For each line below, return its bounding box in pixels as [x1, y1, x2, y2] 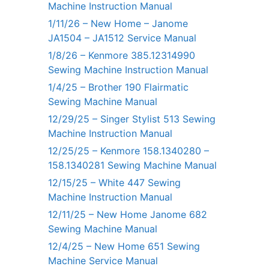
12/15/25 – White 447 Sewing [48, 176, 181, 189]
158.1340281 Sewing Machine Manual [48, 159, 217, 171]
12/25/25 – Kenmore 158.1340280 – [48, 144, 209, 157]
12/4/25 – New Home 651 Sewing [48, 240, 200, 252]
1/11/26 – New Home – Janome [48, 17, 188, 29]
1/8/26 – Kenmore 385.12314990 [48, 49, 195, 61]
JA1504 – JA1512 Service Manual [48, 31, 196, 44]
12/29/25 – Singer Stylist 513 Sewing [48, 112, 216, 125]
